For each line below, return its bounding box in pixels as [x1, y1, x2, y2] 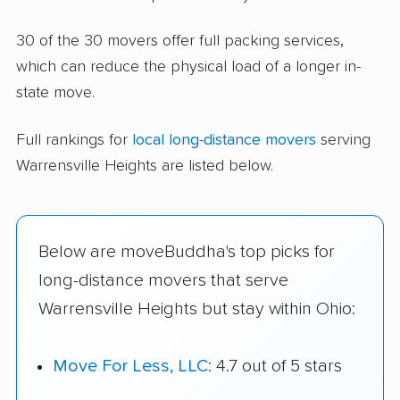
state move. [16, 85, 95, 102]
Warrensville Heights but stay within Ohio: [38, 299, 355, 318]
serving [316, 131, 371, 148]
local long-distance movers [132, 131, 316, 148]
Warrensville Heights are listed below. [16, 157, 273, 174]
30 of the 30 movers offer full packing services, [16, 33, 344, 50]
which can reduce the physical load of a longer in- [16, 59, 361, 76]
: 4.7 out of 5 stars [208, 357, 342, 376]
